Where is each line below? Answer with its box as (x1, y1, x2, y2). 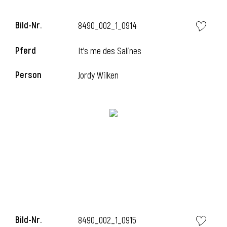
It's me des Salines (78, 46, 142, 57)
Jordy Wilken (78, 70, 119, 82)
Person (15, 69, 42, 81)
